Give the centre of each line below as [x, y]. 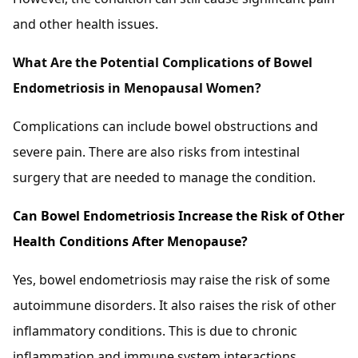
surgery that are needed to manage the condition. [164, 177]
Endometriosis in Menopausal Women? [137, 88]
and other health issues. [86, 24]
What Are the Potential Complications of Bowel [163, 62]
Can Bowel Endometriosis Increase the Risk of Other [179, 215]
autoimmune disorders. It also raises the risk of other [175, 305]
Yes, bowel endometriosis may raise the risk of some [171, 279]
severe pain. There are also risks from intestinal [156, 151]
